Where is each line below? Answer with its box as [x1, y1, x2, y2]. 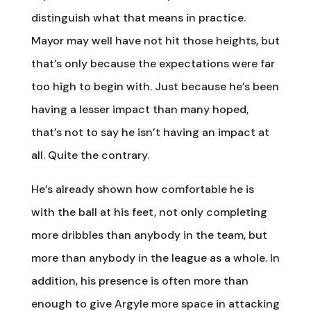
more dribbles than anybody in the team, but [31, 227, 267, 242]
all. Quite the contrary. [31, 147, 149, 162]
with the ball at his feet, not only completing [31, 204, 267, 219]
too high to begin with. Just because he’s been [31, 78, 279, 94]
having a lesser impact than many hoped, [31, 101, 249, 117]
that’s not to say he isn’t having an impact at [31, 124, 269, 140]
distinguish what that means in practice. [31, 10, 246, 25]
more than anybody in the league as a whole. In [31, 250, 280, 265]
